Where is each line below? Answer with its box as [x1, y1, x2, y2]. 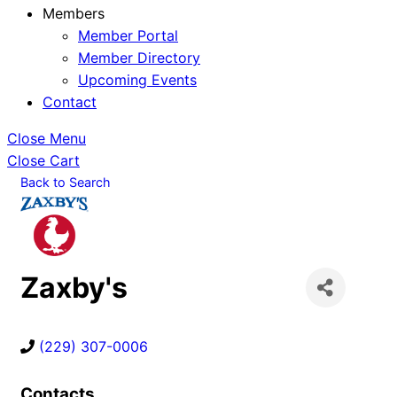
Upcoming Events [78, 71, 197, 89]
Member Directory [78, 49, 200, 66]
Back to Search [20, 175, 111, 190]
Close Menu [7, 129, 86, 147]
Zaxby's [20, 270, 128, 305]
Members [43, 4, 105, 22]
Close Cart [7, 152, 80, 169]
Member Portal [78, 27, 178, 44]
